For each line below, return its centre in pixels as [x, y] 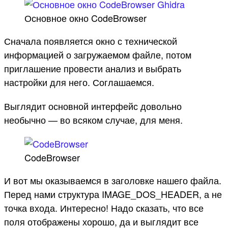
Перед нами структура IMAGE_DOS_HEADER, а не [113, 194]
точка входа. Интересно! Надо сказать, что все [104, 207]
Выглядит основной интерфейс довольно [93, 106]
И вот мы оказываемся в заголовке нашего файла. [113, 180]
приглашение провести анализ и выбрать [93, 68]
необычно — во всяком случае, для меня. [93, 119]
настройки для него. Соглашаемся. [79, 82]
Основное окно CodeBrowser [85, 18]
